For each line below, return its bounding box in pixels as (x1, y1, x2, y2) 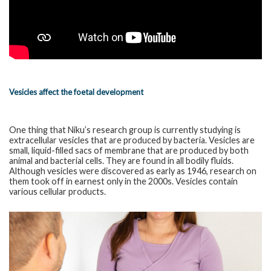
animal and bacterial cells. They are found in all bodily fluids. (9, 155, 233, 166)
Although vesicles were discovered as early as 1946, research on (9, 165, 256, 176)
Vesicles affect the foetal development (9, 87, 143, 97)
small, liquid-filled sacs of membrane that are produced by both (9, 145, 249, 155)
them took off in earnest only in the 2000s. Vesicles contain (9, 175, 238, 186)
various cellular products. (9, 186, 106, 197)
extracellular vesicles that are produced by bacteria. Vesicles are (9, 134, 255, 145)
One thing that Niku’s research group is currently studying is (9, 124, 241, 135)
